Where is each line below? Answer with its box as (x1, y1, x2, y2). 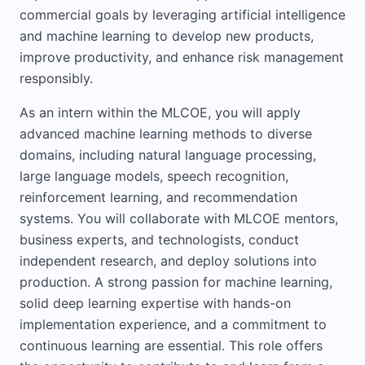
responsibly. (20, 70, 93, 86)
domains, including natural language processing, (20, 147, 316, 163)
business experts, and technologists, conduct (20, 231, 299, 248)
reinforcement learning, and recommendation (20, 189, 297, 205)
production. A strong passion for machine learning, (20, 274, 332, 290)
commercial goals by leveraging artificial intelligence (20, 7, 345, 23)
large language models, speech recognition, (20, 168, 288, 184)
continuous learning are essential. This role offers (20, 337, 323, 354)
